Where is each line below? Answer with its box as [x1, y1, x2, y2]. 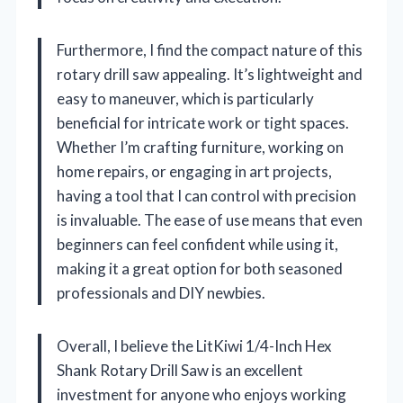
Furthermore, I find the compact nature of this [57, 40, 363, 59]
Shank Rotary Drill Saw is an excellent [57, 360, 303, 380]
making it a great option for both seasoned [57, 258, 343, 278]
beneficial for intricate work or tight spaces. [57, 112, 349, 132]
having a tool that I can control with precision [57, 185, 356, 205]
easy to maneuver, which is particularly [57, 88, 314, 108]
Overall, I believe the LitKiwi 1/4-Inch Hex [57, 336, 332, 355]
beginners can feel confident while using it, [57, 234, 338, 254]
